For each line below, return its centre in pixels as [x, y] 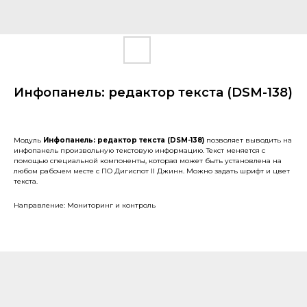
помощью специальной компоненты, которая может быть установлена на [148, 161]
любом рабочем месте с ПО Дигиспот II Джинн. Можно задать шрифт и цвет [152, 171]
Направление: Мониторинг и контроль [85, 205]
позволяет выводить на [249, 140]
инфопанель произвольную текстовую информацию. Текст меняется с [139, 150]
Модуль [28, 140]
